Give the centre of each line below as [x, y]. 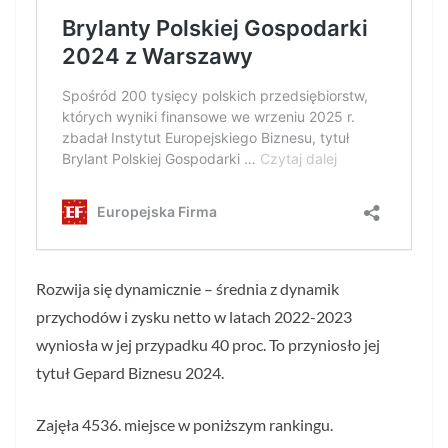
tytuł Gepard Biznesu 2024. [130, 372]
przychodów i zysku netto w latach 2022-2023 [194, 316]
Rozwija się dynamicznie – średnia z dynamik [187, 288]
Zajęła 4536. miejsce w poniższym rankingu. [184, 424]
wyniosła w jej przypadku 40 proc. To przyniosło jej [208, 344]
